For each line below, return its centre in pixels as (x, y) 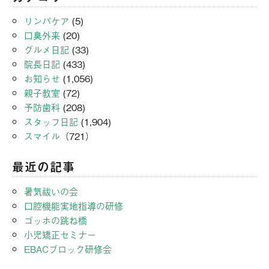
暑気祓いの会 (51, 191)
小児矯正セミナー (60, 234)
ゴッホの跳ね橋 (56, 219)
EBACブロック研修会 (68, 248)
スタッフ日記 (51, 121)
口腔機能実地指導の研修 (74, 205)
